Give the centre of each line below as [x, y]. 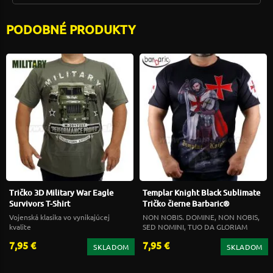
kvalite [20, 226]
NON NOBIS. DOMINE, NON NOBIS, [201, 217]
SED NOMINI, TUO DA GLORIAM [195, 226]
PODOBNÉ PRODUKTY [71, 29]
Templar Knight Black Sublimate [201, 192]
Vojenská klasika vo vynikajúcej [59, 217]
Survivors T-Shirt [40, 203]
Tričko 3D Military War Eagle [61, 192]
